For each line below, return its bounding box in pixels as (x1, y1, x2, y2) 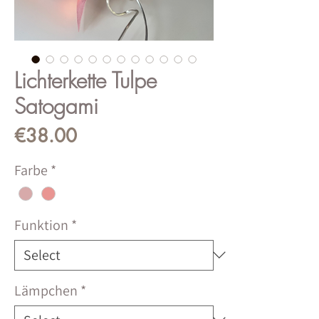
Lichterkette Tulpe (14, 66, 157, 95)
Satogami (14, 91, 98, 120)
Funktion (14, 215, 68, 234)
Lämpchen (14, 281, 78, 300)
